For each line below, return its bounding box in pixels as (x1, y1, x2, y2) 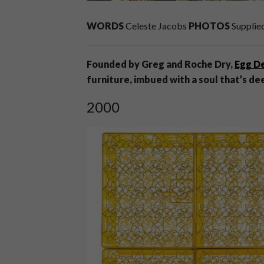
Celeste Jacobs (124, 20, 189, 31)
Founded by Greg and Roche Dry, (87, 58, 235, 70)
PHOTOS (189, 20, 230, 31)
